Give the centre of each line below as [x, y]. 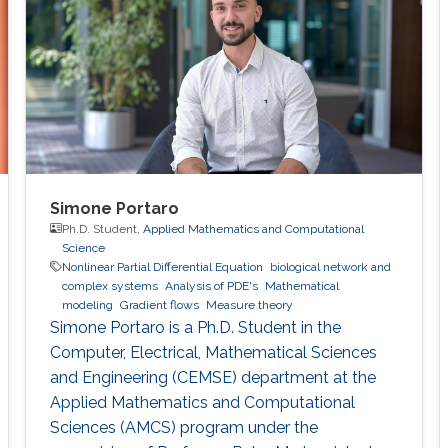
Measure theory [249, 304]
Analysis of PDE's [211, 285]
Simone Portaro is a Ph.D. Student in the [195, 327]
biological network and [330, 266]
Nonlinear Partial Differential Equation [162, 266]
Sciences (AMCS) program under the [183, 427]
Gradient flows [159, 304]
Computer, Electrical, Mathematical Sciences [213, 352]
